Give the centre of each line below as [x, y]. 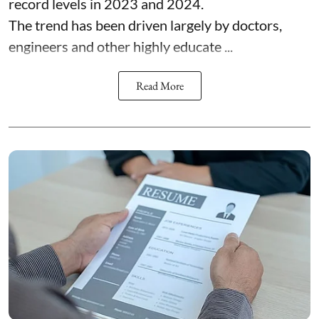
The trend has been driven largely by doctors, [145, 25]
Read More [159, 86]
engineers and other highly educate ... [121, 47]
